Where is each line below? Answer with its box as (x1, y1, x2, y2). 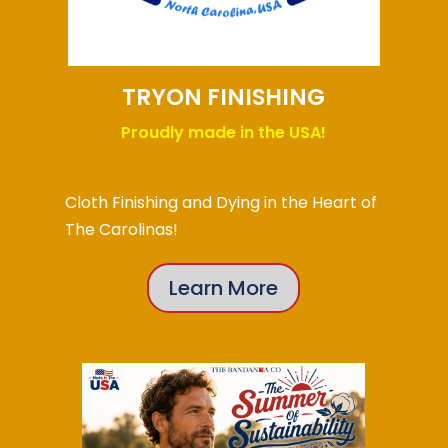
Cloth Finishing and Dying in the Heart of (64, 190, 377, 214)
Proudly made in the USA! (121, 120, 327, 144)
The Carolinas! (64, 217, 178, 241)
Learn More (169, 273, 279, 302)
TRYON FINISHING (122, 80, 326, 113)
